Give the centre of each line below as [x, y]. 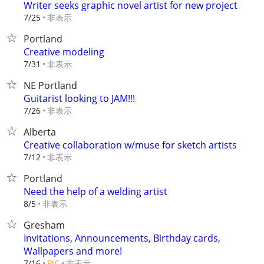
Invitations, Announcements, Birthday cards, [122, 238]
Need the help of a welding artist [95, 192]
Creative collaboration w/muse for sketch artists [130, 145]
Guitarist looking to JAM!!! [79, 98]
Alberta [40, 132]
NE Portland [50, 85]
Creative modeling [64, 52]
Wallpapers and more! [73, 251]
